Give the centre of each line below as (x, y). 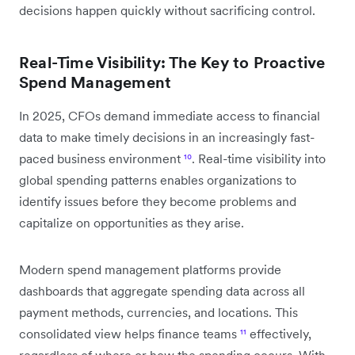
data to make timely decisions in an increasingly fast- (167, 137)
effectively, (279, 333)
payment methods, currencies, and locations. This (158, 312)
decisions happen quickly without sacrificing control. (167, 10)
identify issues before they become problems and (158, 201)
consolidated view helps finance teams (130, 333)
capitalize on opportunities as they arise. (132, 222)
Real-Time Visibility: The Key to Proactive (172, 62)
